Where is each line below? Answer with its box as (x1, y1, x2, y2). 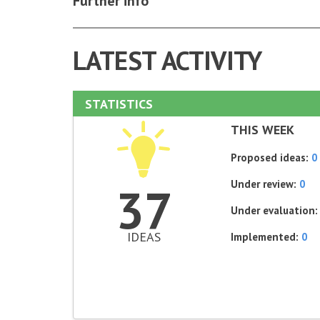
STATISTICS (85, 96, 153, 112)
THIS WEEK (231, 121, 295, 138)
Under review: (231, 177, 300, 191)
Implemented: (231, 230, 302, 244)
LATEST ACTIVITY (73, 43, 261, 77)
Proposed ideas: (231, 151, 312, 164)
